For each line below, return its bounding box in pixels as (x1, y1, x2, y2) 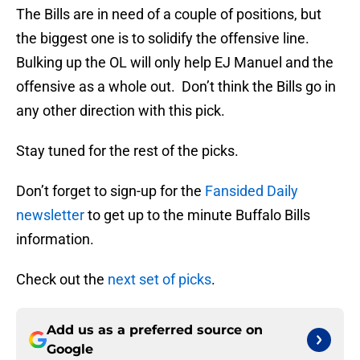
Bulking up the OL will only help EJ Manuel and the (16, 54, 333, 72)
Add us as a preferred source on (47, 322, 263, 338)
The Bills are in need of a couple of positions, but (16, 6, 321, 23)
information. (16, 231, 94, 248)
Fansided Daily (205, 182, 298, 200)
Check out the (16, 271, 108, 288)
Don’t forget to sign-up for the (16, 182, 205, 200)
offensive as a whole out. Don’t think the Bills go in (16, 78, 336, 96)
